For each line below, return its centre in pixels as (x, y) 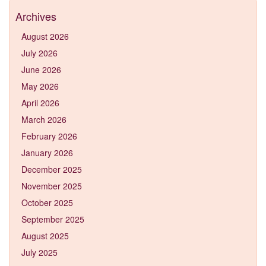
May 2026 (40, 86)
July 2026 (39, 53)
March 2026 (44, 119)
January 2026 (47, 152)
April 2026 (40, 102)
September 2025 (53, 219)
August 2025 (45, 235)
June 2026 (41, 69)
